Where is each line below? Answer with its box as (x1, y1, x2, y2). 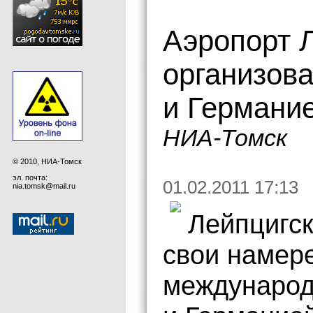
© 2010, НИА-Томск (13, 156, 82, 166)
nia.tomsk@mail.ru (13, 181, 75, 190)
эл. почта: (13, 173, 48, 182)
